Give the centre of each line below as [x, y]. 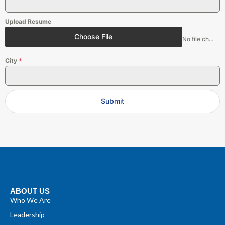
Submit [113, 101]
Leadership [27, 214]
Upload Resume [28, 21]
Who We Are [30, 200]
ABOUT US [30, 191]
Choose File [94, 36]
